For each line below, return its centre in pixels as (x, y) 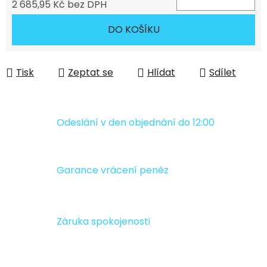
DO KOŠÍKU (133, 30)
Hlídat (161, 73)
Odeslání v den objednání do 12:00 (136, 122)
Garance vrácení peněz (113, 170)
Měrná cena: (41, 23)
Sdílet (223, 73)
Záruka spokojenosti (103, 222)
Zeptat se (91, 73)
